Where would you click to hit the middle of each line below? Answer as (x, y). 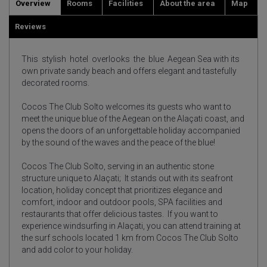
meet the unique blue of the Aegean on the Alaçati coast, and (133, 119)
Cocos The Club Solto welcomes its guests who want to (126, 107)
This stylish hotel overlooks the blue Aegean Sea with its (131, 59)
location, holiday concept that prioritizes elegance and (122, 190)
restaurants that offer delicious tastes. (94, 214)
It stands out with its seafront (179, 178)
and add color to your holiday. (77, 250)
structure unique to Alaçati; (73, 178)
